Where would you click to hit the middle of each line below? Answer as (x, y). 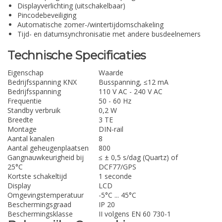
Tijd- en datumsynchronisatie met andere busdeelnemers (109, 34)
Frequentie (25, 101)
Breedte (20, 120)
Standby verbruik (34, 111)
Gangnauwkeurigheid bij (46, 158)
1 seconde (115, 176)
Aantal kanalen (31, 139)
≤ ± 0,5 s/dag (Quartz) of (138, 158)
